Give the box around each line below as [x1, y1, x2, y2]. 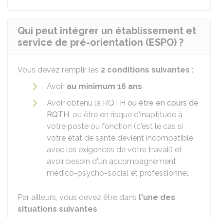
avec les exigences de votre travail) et [47, 145, 182, 154]
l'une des [139, 193, 175, 202]
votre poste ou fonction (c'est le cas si [47, 122, 183, 131]
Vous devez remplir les [18, 65, 101, 74]
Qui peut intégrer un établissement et [18, 25, 196, 36]
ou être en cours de [126, 98, 199, 108]
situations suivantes [18, 204, 97, 214]
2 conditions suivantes [101, 65, 190, 74]
